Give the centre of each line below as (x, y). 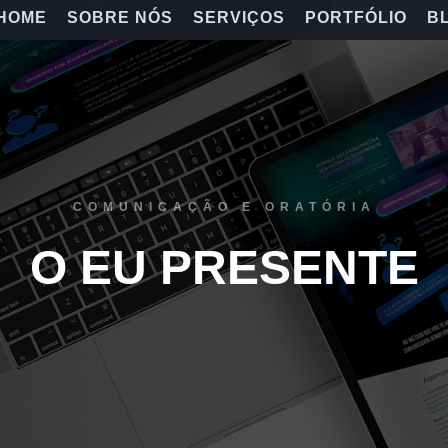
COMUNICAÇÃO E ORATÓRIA (224, 207)
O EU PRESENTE (224, 267)
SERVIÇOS (238, 17)
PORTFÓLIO (355, 17)
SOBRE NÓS (119, 17)
